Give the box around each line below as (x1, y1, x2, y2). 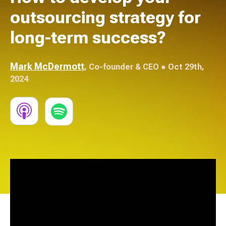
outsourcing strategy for (10, 7, 201, 27)
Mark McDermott (10, 61, 84, 72)
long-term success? (10, 27, 166, 47)
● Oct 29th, (159, 62, 204, 72)
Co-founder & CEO (89, 62, 159, 72)
